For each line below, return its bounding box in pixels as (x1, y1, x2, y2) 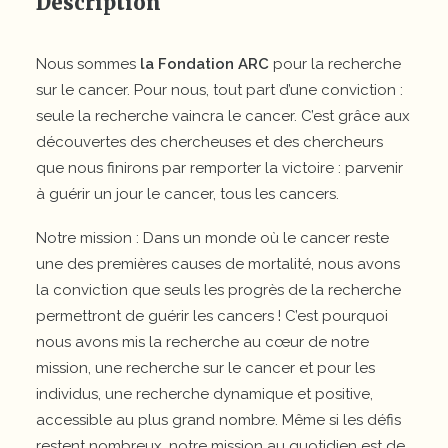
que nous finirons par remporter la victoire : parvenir (36, 159, 403, 177)
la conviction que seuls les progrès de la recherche (36, 281, 401, 299)
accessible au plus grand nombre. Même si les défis (36, 411, 401, 429)
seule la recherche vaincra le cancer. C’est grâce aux (36, 107, 410, 125)
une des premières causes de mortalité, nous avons (36, 255, 400, 273)
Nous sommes (36, 55, 140, 73)
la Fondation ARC (140, 55, 269, 73)
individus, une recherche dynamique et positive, (36, 385, 373, 403)
